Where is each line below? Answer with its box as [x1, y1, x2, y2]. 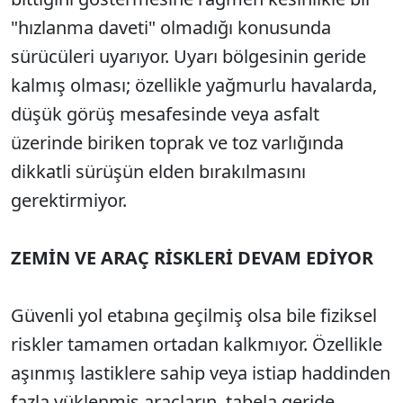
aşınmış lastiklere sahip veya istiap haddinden [11, 361, 390, 385]
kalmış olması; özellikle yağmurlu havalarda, [11, 73, 377, 97]
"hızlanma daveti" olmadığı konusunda [11, 15, 331, 40]
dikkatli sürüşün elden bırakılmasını [11, 159, 306, 184]
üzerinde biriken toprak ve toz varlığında [11, 130, 344, 155]
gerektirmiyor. [11, 188, 127, 212]
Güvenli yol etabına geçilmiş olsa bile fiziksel [11, 303, 377, 327]
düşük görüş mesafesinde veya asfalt [11, 102, 319, 126]
